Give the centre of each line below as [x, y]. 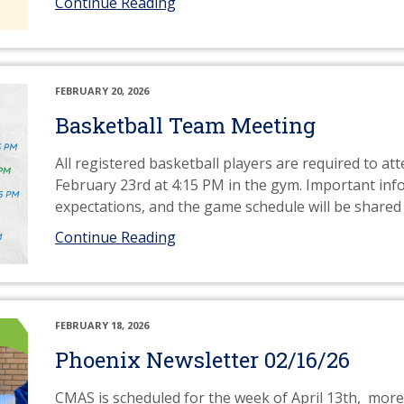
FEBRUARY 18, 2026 [102, 325]
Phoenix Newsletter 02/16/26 [202, 360]
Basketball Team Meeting [185, 125]
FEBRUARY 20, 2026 [102, 91]
